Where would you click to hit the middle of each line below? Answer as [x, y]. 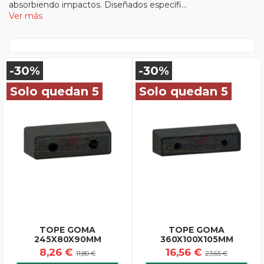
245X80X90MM [67, 239]
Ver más [26, 16]
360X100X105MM [197, 239]
